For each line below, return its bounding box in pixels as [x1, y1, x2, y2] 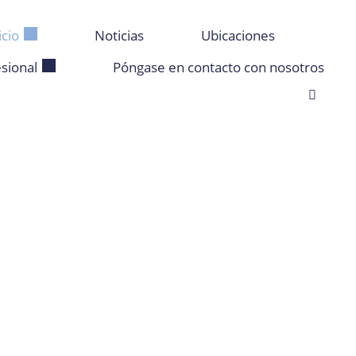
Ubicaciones [200, 26, 275, 44]
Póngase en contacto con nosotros [112, 58, 324, 76]
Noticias [94, 26, 144, 44]
